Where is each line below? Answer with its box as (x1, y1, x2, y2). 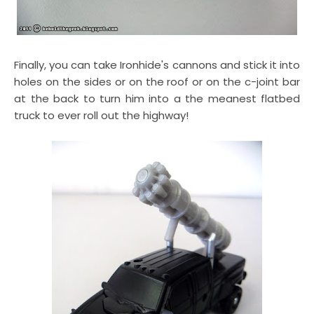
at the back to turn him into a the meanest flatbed (14, 91, 300, 106)
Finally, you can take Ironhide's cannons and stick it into (14, 57, 300, 72)
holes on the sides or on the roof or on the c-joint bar (14, 74, 300, 89)
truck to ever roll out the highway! (14, 108, 189, 123)
